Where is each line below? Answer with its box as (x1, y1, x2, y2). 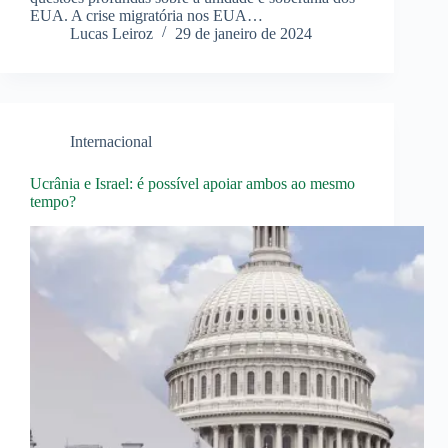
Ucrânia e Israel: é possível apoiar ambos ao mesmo (30, 175, 355, 193)
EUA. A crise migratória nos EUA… (30, 7, 263, 25)
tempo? (30, 193, 76, 211)
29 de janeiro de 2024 (175, 25, 312, 43)
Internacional (70, 133, 152, 151)
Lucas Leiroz (70, 25, 153, 43)
